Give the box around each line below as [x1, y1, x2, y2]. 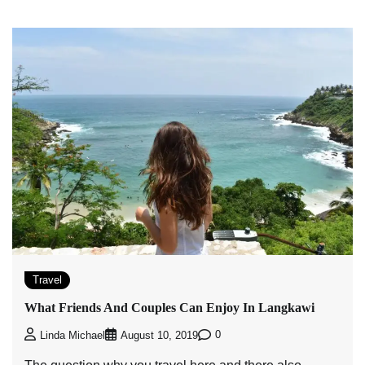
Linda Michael [40, 329, 105, 341]
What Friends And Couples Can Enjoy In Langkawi [24, 301, 314, 315]
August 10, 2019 [121, 329, 198, 341]
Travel [33, 273, 62, 286]
